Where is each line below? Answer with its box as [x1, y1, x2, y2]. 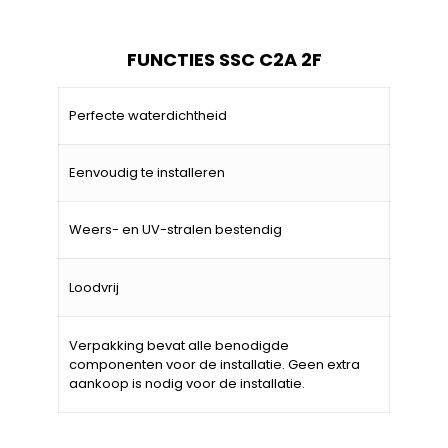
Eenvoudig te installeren [69, 162, 225, 182]
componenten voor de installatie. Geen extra [69, 354, 360, 374]
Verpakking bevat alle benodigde [69, 335, 289, 355]
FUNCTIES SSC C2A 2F [126, 46, 322, 72]
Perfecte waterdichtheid [69, 105, 227, 125]
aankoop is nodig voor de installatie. [69, 373, 305, 393]
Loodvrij [69, 277, 119, 297]
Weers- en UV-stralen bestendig [69, 219, 282, 239]
